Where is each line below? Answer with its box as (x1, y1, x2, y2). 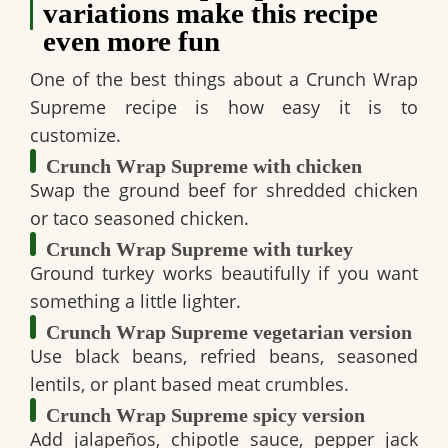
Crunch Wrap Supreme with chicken (46, 155, 362, 178)
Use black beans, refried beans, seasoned (30, 344, 418, 369)
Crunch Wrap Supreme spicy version (46, 404, 365, 427)
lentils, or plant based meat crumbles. (30, 372, 349, 397)
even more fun (42, 25, 220, 58)
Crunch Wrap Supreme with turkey (46, 238, 353, 261)
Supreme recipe (30, 95, 177, 120)
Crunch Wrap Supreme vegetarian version (46, 321, 412, 344)
